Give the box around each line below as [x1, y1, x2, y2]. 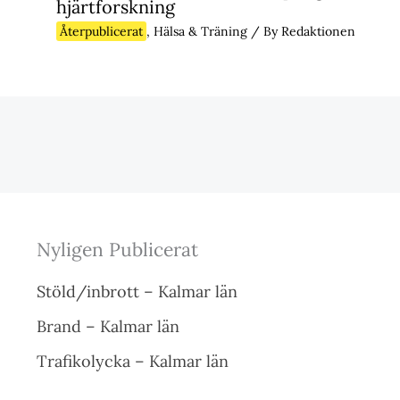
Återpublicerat [59, 23, 143, 40]
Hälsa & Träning [153, 23, 247, 40]
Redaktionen [280, 23, 355, 40]
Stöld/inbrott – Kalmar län [36, 281, 237, 303]
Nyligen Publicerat [36, 237, 198, 262]
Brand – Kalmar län [36, 316, 179, 337]
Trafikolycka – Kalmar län [36, 351, 229, 372]
